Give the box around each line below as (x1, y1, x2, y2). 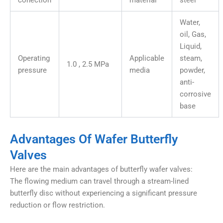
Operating (18, 54, 50, 63)
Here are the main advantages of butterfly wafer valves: (10, 164, 193, 174)
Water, (180, 18, 200, 27)
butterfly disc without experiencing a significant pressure (10, 189, 197, 198)
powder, (180, 66, 205, 75)
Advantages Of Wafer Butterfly (10, 131, 178, 146)
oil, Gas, (180, 30, 206, 39)
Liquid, (180, 42, 202, 51)
